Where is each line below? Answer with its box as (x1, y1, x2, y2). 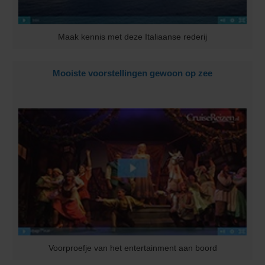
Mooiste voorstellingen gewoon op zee (53, 68, 212, 79)
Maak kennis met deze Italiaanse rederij (58, 32, 207, 42)
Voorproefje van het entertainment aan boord (48, 243, 217, 253)
